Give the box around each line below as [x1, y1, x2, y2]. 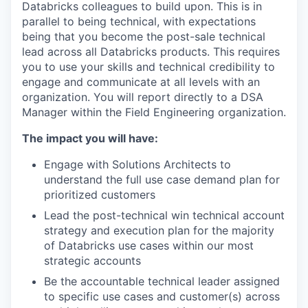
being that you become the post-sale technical [22, 30, 265, 43]
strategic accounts [44, 254, 141, 267]
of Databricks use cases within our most [44, 239, 254, 252]
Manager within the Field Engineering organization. [22, 105, 286, 119]
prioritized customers [44, 188, 155, 201]
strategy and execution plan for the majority [44, 223, 274, 237]
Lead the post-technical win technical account [44, 208, 285, 222]
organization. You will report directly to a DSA [22, 90, 263, 104]
